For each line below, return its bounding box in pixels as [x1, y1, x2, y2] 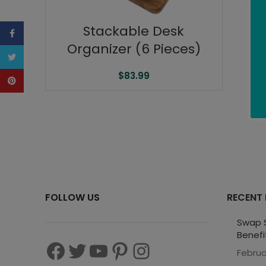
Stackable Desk [83, 21, 185, 40]
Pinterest [24, 74, 64, 87]
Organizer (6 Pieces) [66, 39, 201, 58]
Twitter [24, 50, 56, 63]
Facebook [24, 27, 68, 39]
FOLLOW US [45, 190, 100, 204]
